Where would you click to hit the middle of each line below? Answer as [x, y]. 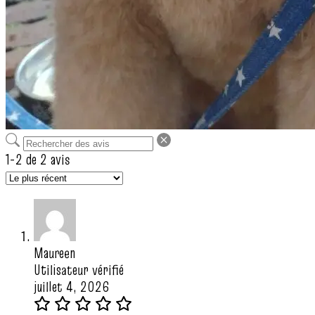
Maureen [54, 253]
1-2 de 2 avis [38, 160]
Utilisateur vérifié [79, 270]
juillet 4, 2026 [71, 287]
